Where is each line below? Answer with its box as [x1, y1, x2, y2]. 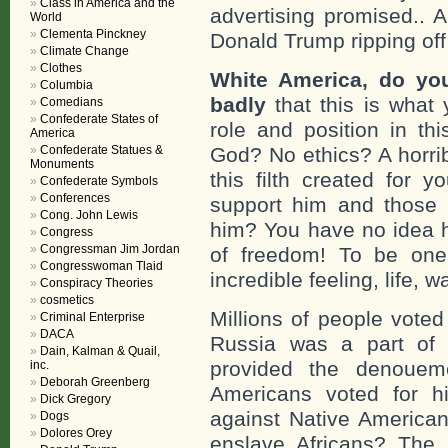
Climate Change [40, 44, 129, 58]
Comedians [40, 95, 103, 109]
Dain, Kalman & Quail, [40, 344, 160, 358]
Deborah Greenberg [40, 375, 150, 389]
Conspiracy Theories [40, 276, 153, 290]
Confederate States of [40, 112, 158, 126]
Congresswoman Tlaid [40, 259, 163, 273]
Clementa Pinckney [40, 27, 146, 41]
